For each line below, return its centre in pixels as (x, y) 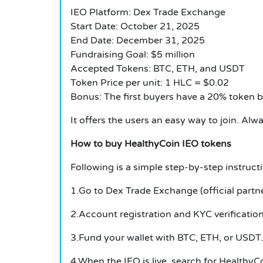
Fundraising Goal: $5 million (133, 55)
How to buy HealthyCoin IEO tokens (151, 144)
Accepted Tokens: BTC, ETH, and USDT (158, 69)
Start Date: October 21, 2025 (135, 27)
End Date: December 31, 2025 (138, 41)
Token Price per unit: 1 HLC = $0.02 (150, 83)
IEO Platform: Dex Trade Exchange (148, 13)
